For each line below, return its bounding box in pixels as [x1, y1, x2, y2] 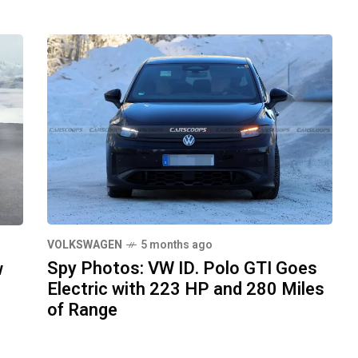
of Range [47, 297, 117, 324]
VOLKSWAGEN [47, 237, 122, 254]
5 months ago [141, 237, 213, 254]
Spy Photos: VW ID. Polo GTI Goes [47, 256, 317, 282]
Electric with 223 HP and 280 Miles [47, 276, 324, 303]
